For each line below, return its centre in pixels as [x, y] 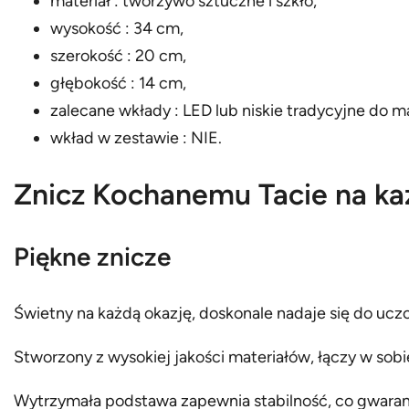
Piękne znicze [93, 257]
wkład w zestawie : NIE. [136, 137]
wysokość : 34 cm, [117, 28]
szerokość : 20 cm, [119, 55]
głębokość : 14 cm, [119, 83]
